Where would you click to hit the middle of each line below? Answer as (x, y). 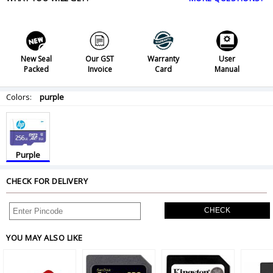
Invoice (100, 69)
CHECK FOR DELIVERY (47, 181)
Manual (227, 69)
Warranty (164, 59)
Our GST (100, 59)
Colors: (20, 97)
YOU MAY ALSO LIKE (44, 238)
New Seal (36, 59)
